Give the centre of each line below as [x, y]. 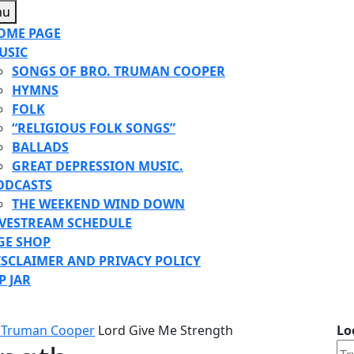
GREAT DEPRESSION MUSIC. [98, 166]
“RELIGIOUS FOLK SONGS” [94, 128]
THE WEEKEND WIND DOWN [98, 204]
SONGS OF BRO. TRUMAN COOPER [119, 71]
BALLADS [40, 147]
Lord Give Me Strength [164, 330]
